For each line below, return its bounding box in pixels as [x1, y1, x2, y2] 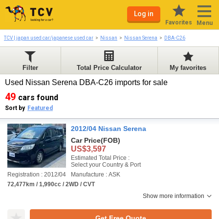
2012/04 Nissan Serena [71, 125, 146, 132]
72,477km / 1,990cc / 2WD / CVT [7, 181, 95, 188]
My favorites [170, 64, 207, 71]
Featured [27, 105, 53, 111]
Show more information [143, 193, 204, 199]
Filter [22, 64, 39, 71]
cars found [18, 93, 60, 102]
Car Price [71, 136, 101, 144]
